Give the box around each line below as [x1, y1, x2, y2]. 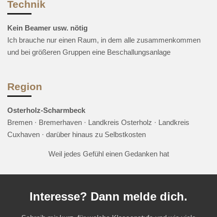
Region [7, 81, 42, 92]
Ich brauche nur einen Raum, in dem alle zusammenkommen [7, 36, 201, 44]
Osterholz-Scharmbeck [7, 106, 85, 114]
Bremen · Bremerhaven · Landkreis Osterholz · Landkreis [7, 118, 189, 126]
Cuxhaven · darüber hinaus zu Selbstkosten [7, 130, 146, 139]
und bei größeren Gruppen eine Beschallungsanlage [7, 48, 170, 56]
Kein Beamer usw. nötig [7, 24, 88, 32]
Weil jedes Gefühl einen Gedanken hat [48, 150, 169, 158]
